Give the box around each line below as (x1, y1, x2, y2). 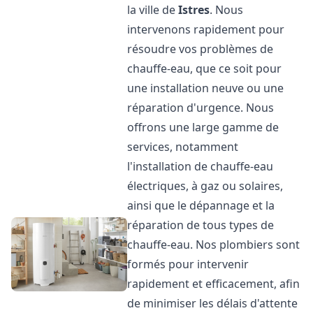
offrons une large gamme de (127, 119, 279, 135)
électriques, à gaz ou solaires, (127, 178, 284, 194)
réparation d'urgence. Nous (127, 100, 275, 115)
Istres (178, 2, 210, 17)
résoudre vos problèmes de (127, 41, 274, 57)
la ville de (127, 2, 179, 17)
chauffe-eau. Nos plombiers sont (127, 237, 300, 252)
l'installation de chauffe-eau (127, 159, 274, 174)
